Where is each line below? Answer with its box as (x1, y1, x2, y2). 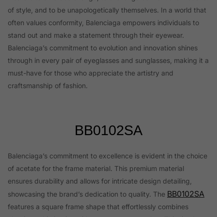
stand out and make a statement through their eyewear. (8, 31, 184, 40)
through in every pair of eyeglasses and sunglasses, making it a (8, 56, 209, 65)
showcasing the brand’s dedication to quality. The (8, 190, 167, 199)
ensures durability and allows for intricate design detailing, (8, 177, 192, 186)
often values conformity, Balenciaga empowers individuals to (8, 18, 199, 27)
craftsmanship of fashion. (8, 81, 88, 90)
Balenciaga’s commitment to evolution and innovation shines (8, 44, 198, 52)
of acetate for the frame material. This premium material (8, 164, 184, 173)
